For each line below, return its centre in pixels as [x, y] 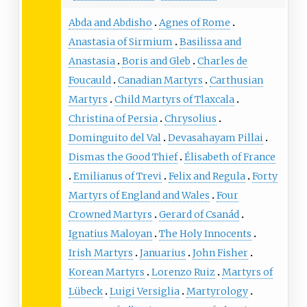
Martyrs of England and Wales [139, 196]
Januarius [162, 253]
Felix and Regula [207, 176]
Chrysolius [190, 119]
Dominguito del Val [114, 138]
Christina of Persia [113, 119]
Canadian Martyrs [160, 81]
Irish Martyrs [100, 253]
